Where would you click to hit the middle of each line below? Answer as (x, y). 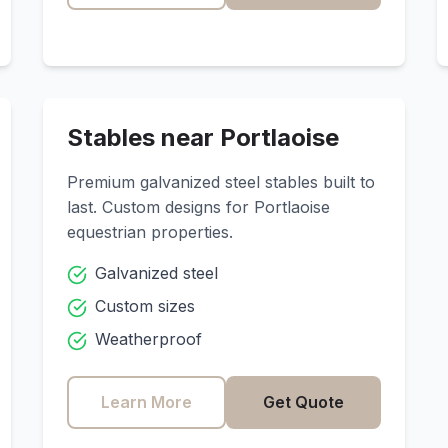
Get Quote (304, 402)
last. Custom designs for (160, 207)
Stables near (143, 137)
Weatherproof (148, 339)
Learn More (146, 402)
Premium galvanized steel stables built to (220, 182)
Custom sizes (144, 306)
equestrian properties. (149, 232)
